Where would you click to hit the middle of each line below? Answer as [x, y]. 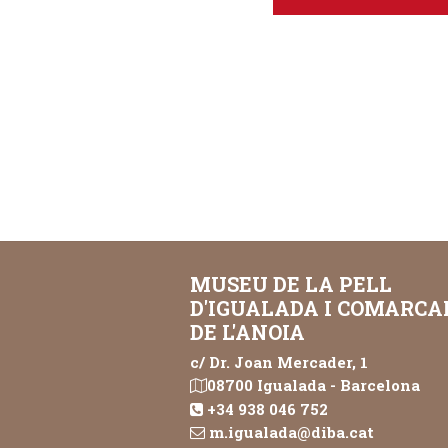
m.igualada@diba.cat [291, 432]
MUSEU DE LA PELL [291, 283]
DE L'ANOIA [247, 331]
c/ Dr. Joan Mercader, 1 [279, 361]
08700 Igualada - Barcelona [313, 385]
